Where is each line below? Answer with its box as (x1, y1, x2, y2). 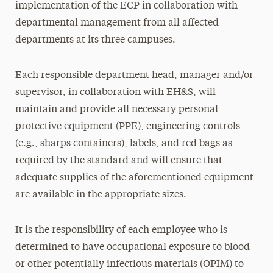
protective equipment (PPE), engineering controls (15, 122, 240, 132)
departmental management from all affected (15, 18, 219, 28)
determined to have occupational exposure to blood (15, 243, 250, 252)
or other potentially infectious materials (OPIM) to (15, 260, 244, 269)
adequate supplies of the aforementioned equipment (15, 173, 253, 183)
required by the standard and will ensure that (15, 156, 222, 166)
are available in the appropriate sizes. (15, 190, 186, 200)
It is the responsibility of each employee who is (15, 225, 227, 235)
